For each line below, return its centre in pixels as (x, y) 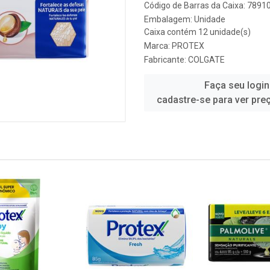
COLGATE (206, 60)
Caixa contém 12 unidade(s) (197, 32)
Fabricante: (166, 60)
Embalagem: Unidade (185, 19)
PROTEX (188, 46)
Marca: (158, 46)
